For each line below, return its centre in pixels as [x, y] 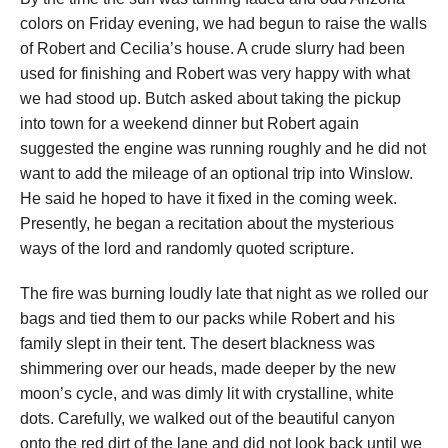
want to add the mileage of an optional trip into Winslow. [216, 174]
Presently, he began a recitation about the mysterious [207, 224]
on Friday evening [131, 24]
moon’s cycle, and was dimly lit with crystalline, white [207, 394]
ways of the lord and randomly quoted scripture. [187, 249]
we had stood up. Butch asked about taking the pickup [210, 99]
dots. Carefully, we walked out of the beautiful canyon [207, 419]
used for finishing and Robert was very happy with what [215, 74]
